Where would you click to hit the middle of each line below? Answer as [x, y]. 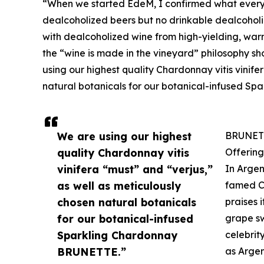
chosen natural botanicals [127, 202]
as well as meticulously [119, 186]
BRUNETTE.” [92, 252]
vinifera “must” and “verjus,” [135, 169]
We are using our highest [124, 136]
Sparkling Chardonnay [117, 235]
